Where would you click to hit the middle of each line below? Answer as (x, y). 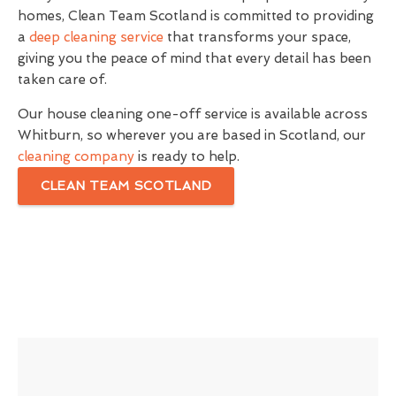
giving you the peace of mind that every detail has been (194, 58)
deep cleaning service (96, 37)
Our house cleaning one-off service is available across (193, 114)
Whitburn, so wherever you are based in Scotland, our (192, 135)
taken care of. (62, 79)
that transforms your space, (257, 37)
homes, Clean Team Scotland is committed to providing (196, 15)
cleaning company (76, 156)
